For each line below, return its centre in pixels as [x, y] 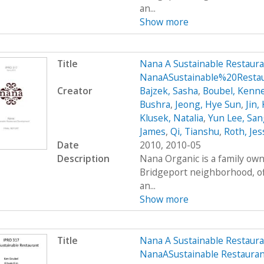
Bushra [155, 104]
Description [83, 158]
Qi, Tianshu [194, 131]
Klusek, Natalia [171, 118]
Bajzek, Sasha [169, 90]
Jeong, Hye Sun [208, 104]
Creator [75, 90]
